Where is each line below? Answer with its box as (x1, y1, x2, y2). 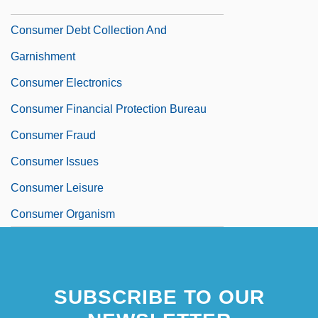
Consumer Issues (11, 155, 99, 168)
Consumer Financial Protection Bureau (11, 102, 207, 115)
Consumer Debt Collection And (11, 23, 167, 36)
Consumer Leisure (11, 181, 104, 194)
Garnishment (11, 50, 75, 62)
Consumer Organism (11, 207, 115, 220)
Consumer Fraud (11, 128, 96, 141)
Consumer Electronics (11, 76, 122, 89)
